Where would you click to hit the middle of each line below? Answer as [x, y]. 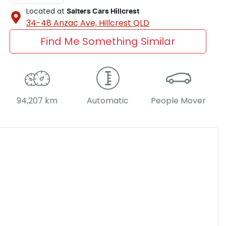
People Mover [179, 100]
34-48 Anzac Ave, [63, 23]
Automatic [108, 100]
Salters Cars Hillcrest [103, 11]
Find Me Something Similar [108, 41]
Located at [45, 11]
